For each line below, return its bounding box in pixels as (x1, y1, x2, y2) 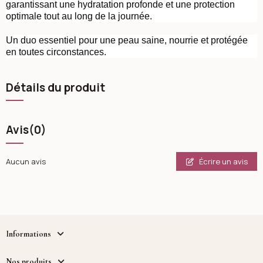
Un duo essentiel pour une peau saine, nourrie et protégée (5, 35, 248, 45)
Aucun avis (5, 156, 46, 167)
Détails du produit (5, 79, 105, 95)
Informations (5, 228, 51, 239)
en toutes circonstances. (5, 46, 106, 57)
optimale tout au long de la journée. (5, 11, 152, 22)
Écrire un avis (197, 156, 248, 167)
